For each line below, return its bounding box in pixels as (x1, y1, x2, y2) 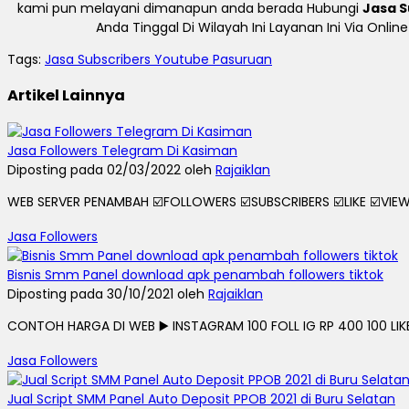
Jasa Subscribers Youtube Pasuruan (45, 49, 272, 68)
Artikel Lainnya (7, 85, 125, 107)
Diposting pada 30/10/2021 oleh (7, 284, 208, 303)
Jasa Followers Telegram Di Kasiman (7, 141, 237, 160)
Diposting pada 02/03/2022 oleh (7, 160, 215, 179)
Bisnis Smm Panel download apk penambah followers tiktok (7, 265, 383, 284)
